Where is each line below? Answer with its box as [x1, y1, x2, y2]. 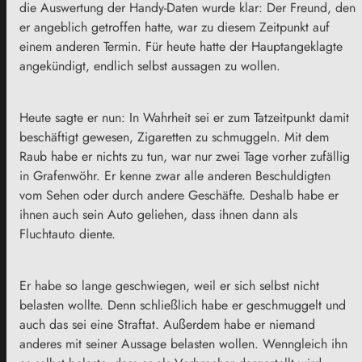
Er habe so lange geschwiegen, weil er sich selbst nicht [19, 276, 319, 295]
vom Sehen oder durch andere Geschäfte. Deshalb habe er [19, 185, 339, 204]
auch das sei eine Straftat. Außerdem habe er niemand [19, 314, 315, 334]
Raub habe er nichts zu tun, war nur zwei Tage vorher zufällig [19, 146, 350, 166]
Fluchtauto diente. [19, 224, 116, 243]
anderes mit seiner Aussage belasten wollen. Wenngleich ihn [19, 334, 347, 353]
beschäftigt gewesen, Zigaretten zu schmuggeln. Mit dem [19, 127, 329, 146]
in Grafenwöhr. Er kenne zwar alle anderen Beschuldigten [19, 166, 330, 185]
